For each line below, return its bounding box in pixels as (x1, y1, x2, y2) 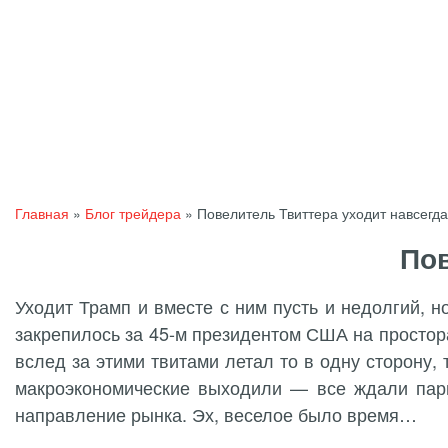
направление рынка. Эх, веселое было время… (15, 401, 417, 427)
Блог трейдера (85, 203, 181, 223)
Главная (15, 203, 69, 223)
